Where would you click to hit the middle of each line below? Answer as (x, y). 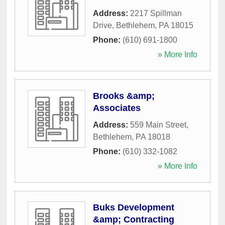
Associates (117, 108)
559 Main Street (158, 125)
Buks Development (134, 207)
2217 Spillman (156, 13)
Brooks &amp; (124, 96)
